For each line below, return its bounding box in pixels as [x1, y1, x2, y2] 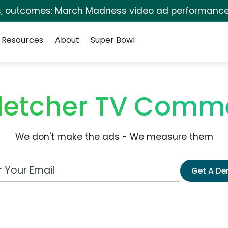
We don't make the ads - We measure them [15, 131, 213, 143]
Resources [2, 34, 44, 46]
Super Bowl [90, 34, 135, 46]
